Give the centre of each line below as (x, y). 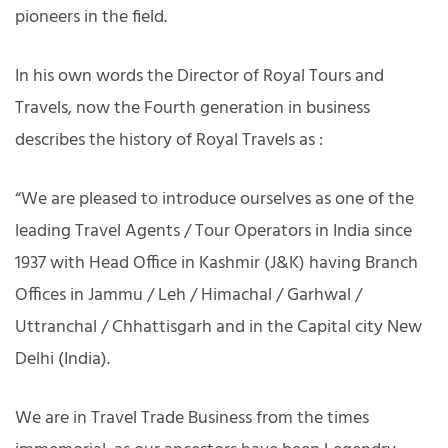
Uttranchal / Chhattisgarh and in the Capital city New (218, 327)
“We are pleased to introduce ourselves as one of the (214, 199)
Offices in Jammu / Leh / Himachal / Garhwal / (188, 295)
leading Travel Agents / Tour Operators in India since (213, 231)
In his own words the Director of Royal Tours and (199, 76)
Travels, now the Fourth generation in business (192, 108)
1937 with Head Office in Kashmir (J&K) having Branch (216, 263)
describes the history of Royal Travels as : (169, 140)
